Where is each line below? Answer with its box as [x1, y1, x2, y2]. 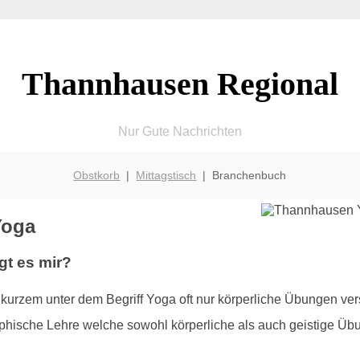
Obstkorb [73, 168, 121, 182]
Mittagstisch [136, 168, 197, 182]
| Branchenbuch [196, 168, 287, 182]
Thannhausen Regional [21, 65, 338, 102]
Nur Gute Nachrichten [117, 124, 242, 138]
